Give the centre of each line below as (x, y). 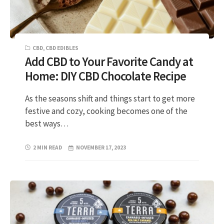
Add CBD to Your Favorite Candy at (109, 62)
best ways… (47, 123)
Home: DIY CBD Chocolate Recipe (105, 76)
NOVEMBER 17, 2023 (101, 148)
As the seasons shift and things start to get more (110, 98)
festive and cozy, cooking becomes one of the (106, 111)
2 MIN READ (47, 148)
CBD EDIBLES (62, 48)
